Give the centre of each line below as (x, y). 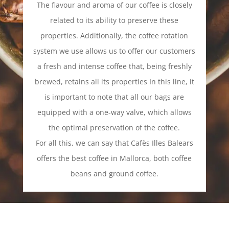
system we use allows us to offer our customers (114, 51)
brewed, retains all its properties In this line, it (114, 81)
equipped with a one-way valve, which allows (114, 112)
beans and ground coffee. (114, 173)
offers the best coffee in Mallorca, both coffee (114, 158)
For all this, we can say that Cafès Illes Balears (114, 143)
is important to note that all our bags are (114, 97)
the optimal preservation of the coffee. (114, 127)
